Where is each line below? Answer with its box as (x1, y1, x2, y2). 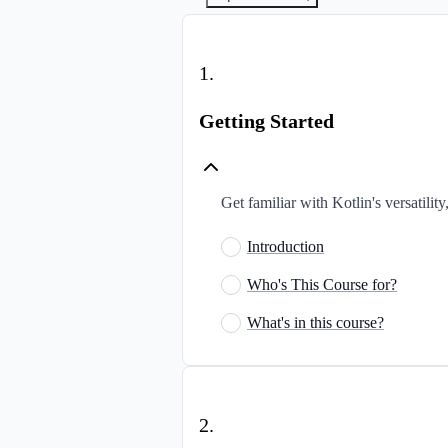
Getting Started (199, 109, 334, 132)
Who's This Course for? (247, 275, 397, 293)
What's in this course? (247, 313, 384, 331)
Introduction (247, 237, 324, 255)
